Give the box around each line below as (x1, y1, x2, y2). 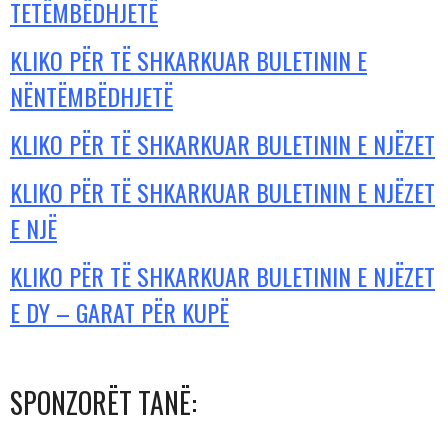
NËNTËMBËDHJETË (10, 78, 173, 114)
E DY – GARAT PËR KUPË (10, 294, 229, 330)
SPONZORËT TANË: (10, 382, 197, 423)
